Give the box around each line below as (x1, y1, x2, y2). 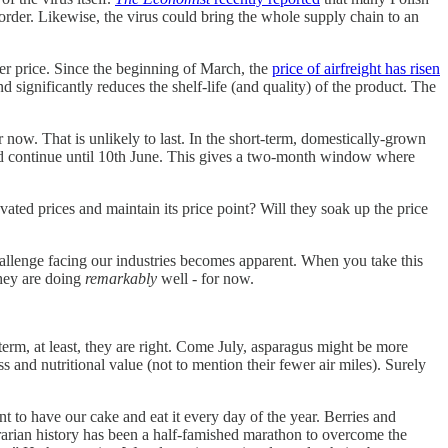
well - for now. (157, 269, 262, 287)
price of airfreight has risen (272, 59, 440, 77)
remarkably (85, 269, 157, 287)
